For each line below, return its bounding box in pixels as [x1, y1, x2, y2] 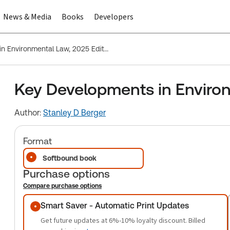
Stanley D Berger [43, 108, 106, 118]
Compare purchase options [23, 182, 102, 189]
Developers [94, 11, 133, 22]
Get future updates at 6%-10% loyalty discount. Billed [41, 216, 205, 225]
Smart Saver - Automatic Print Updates [41, 201, 189, 210]
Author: [14, 108, 43, 118]
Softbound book [43, 154, 97, 162]
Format [23, 136, 52, 146]
